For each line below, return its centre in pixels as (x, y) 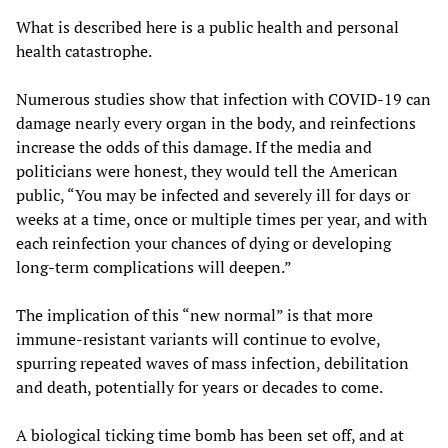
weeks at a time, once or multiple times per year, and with (221, 218)
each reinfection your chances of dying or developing (203, 242)
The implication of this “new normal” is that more (194, 314)
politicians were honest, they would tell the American (207, 170)
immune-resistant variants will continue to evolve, (198, 338)
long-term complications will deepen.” (154, 266)
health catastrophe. (84, 50)
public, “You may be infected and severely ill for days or (213, 194)
